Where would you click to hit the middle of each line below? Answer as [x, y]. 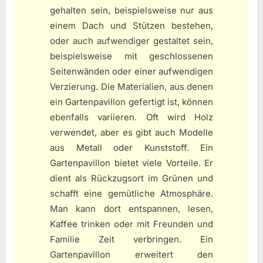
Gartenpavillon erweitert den [131, 255]
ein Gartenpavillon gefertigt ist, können [131, 102]
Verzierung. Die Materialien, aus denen [131, 87]
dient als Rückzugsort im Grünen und [131, 178]
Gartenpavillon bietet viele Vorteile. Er [131, 163]
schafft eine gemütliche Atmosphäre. [131, 194]
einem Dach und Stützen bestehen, [131, 26]
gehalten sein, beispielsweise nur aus [131, 11]
